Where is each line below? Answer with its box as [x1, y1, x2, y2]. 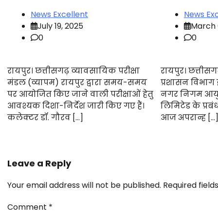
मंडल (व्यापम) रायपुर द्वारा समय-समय [7, 76, 147, 88]
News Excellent [31, 8, 88, 20]
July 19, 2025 [37, 20, 83, 32]
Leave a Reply [7, 157, 71, 169]
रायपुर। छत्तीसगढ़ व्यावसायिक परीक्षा [7, 65, 140, 76]
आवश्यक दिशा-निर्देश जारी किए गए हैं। [7, 100, 145, 111]
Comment [7, 201, 49, 213]
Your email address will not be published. [7, 179, 161, 191]
